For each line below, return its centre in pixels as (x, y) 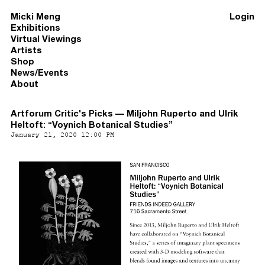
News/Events (40, 72)
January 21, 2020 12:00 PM (62, 134)
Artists (26, 50)
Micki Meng (35, 16)
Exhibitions (35, 28)
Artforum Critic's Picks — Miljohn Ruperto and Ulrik (125, 113)
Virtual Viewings (46, 39)
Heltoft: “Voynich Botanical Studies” (92, 125)
